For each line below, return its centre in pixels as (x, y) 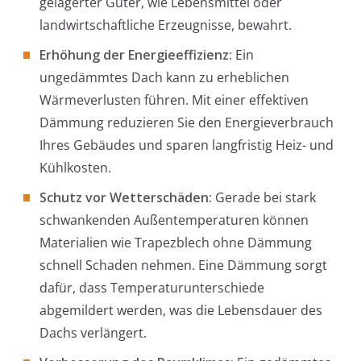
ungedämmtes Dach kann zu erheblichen (164, 78)
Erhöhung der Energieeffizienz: (136, 55)
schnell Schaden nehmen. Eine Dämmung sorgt (183, 266)
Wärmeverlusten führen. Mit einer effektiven (174, 100)
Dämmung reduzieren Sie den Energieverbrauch (187, 123)
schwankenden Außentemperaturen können (174, 220)
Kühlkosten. (75, 168)
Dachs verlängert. (93, 333)
